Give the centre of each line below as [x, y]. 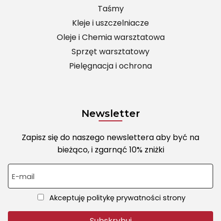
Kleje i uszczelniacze [110, 23]
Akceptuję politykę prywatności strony [117, 198]
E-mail [23, 177]
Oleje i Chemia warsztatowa [110, 37]
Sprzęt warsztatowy [110, 52]
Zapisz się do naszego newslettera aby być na [110, 138]
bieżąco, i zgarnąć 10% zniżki [110, 150]
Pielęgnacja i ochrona [110, 66]
